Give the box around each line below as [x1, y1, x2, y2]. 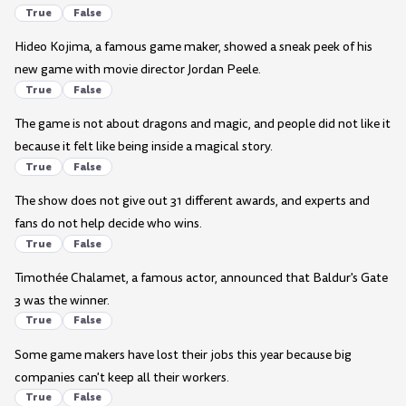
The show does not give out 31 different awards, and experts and [14, 192, 370, 210]
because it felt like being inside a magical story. [14, 138, 273, 156]
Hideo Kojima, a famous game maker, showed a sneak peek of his [14, 38, 372, 56]
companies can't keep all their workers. [14, 368, 229, 386]
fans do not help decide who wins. [14, 215, 202, 233]
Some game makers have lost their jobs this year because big [14, 345, 352, 363]
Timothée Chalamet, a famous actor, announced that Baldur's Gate [14, 268, 388, 286]
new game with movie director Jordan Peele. [14, 61, 261, 79]
